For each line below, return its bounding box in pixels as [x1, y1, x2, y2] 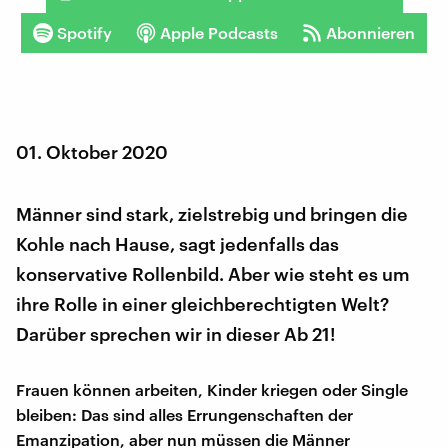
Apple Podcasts [160, 22, 278, 42]
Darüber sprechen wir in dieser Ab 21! [16, 322, 336, 345]
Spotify [57, 22, 112, 42]
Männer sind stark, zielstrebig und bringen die [16, 202, 408, 225]
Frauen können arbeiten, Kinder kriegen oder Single [16, 379, 408, 399]
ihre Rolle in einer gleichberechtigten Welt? [16, 292, 389, 315]
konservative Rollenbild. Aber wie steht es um [16, 262, 410, 285]
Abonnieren [326, 22, 415, 42]
